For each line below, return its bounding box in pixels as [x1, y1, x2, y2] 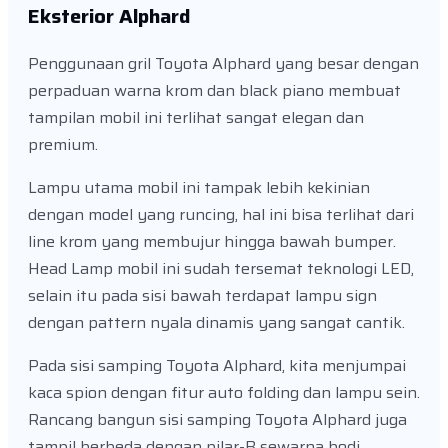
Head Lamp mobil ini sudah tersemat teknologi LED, [28, 255, 414, 281]
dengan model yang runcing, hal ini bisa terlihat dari [28, 201, 414, 227]
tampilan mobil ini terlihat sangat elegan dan [28, 104, 364, 130]
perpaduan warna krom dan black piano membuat [28, 77, 401, 103]
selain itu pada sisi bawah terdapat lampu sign [28, 282, 377, 308]
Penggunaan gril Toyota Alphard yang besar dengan [28, 50, 419, 76]
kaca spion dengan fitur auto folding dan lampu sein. [28, 379, 420, 405]
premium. [28, 131, 98, 157]
